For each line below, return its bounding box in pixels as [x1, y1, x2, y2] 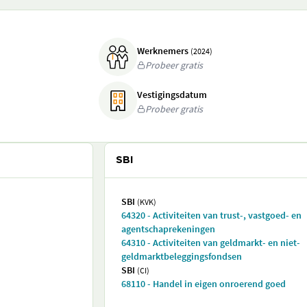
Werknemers [137, 45, 189, 57]
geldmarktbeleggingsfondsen [121, 250, 242, 262]
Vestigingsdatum [137, 88, 208, 101]
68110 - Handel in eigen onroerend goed [121, 278, 286, 290]
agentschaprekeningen [121, 223, 215, 235]
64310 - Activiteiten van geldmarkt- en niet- [121, 236, 300, 249]
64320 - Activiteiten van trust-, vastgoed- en [121, 209, 302, 221]
